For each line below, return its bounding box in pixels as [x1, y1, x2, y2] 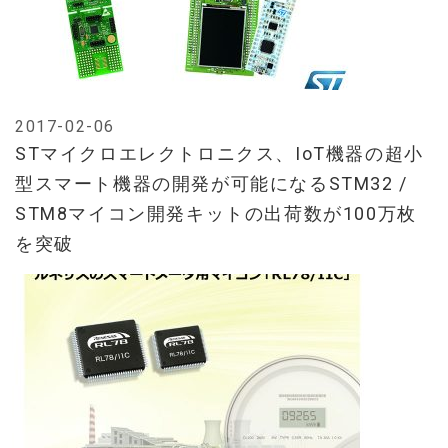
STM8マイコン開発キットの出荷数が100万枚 [15, 203, 417, 225]
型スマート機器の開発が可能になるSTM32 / [15, 173, 408, 195]
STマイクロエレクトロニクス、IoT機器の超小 [15, 143, 424, 165]
